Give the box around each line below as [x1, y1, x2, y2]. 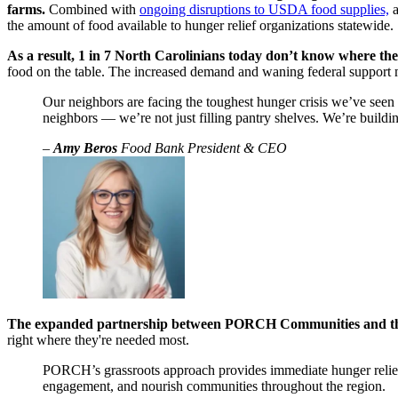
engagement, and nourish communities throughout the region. [43, 378, 386, 394]
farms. [7, 2, 49, 18]
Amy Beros [53, 140, 117, 156]
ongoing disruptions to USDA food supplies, [139, 2, 389, 18]
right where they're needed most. [7, 332, 193, 348]
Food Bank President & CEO [117, 140, 287, 156]
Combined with [49, 2, 139, 18]
